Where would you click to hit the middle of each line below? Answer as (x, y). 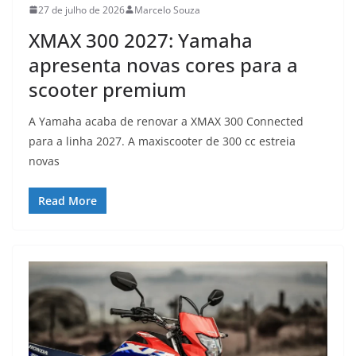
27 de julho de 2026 (81, 10)
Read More (68, 200)
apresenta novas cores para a (163, 64)
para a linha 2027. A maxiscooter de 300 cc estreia (162, 141)
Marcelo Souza (167, 10)
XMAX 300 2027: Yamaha (141, 40)
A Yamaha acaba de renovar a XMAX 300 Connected (166, 121)
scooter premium (108, 89)
